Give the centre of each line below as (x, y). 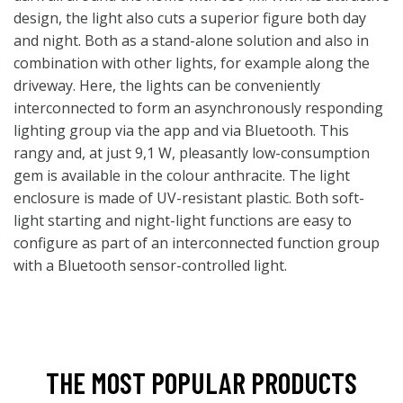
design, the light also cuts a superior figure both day (190, 18)
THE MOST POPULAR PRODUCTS (201, 382)
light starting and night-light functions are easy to (183, 220)
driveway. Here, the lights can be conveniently (167, 85)
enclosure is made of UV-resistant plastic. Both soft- (189, 198)
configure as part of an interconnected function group (197, 243)
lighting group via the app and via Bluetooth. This (181, 130)
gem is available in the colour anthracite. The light (182, 175)
